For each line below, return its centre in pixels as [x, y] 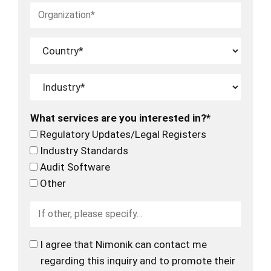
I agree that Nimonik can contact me [123, 244]
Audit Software [75, 167]
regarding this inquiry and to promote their [138, 260]
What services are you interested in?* [120, 118]
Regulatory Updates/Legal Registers [123, 134]
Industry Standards [84, 150]
